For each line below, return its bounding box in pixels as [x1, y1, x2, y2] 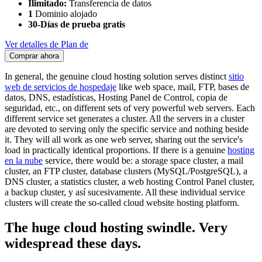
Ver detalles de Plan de [5, 39, 88, 50]
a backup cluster [5, 187, 64, 198]
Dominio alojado [33, 9, 97, 19]
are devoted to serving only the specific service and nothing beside [5, 124, 249, 135]
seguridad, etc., [5, 103, 63, 113]
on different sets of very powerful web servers [63, 103, 232, 113]
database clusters [90, 166, 151, 177]
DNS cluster [5, 177, 50, 187]
